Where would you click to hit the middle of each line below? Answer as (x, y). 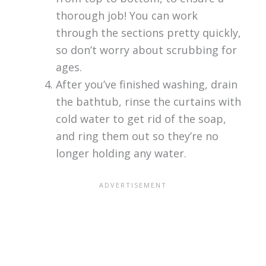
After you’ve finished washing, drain (146, 84)
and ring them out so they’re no (137, 136)
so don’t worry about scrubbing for (146, 50)
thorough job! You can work (126, 15)
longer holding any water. (121, 153)
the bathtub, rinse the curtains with (148, 101)
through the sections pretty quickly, (148, 32)
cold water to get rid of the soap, (141, 118)
